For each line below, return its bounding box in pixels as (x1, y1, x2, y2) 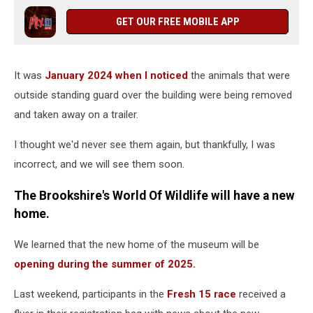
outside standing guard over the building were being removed (14, 89, 292, 101)
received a (236, 288, 286, 301)
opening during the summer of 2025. (14, 258, 196, 271)
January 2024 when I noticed (45, 69, 188, 82)
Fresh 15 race (167, 288, 236, 301)
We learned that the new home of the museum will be (14, 238, 259, 252)
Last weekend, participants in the (14, 288, 167, 301)
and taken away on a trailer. (14, 108, 138, 121)
